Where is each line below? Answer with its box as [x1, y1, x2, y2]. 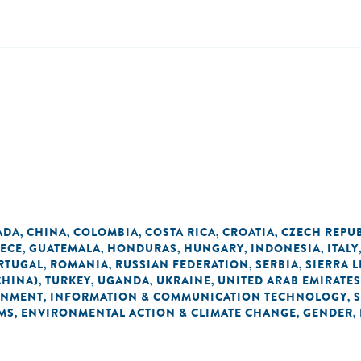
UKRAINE [156, 272, 211, 288]
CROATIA [222, 224, 275, 240]
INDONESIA [251, 240, 321, 256]
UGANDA [98, 272, 150, 288]
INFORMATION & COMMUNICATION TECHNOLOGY [50, 288, 347, 305]
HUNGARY [184, 240, 244, 256]
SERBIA [255, 256, 299, 272]
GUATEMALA [29, 240, 101, 256]
